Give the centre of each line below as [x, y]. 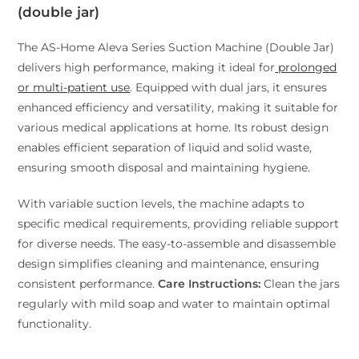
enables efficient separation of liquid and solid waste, [165, 147]
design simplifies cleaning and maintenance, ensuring [169, 263]
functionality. [55, 323]
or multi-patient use [74, 87]
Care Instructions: [210, 283]
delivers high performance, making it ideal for [147, 67]
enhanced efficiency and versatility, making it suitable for [178, 107]
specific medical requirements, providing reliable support [179, 223]
